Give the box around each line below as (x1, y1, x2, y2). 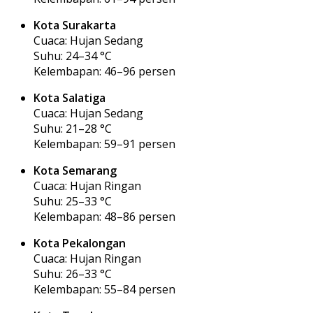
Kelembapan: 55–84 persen (34, 281, 175, 297)
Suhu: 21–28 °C (34, 120, 112, 136)
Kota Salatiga (34, 89, 105, 105)
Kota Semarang (34, 162, 117, 178)
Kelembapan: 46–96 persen (34, 63, 175, 79)
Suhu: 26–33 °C (34, 265, 112, 282)
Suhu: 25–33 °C (34, 193, 112, 209)
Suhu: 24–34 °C (34, 48, 112, 64)
